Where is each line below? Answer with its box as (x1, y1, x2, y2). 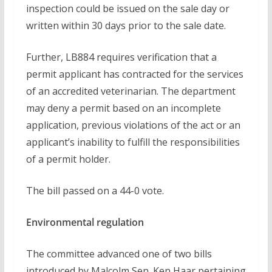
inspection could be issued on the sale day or (25, 2, 229, 15)
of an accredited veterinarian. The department (25, 84, 236, 98)
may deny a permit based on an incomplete (25, 101, 221, 115)
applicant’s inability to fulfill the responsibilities (25, 135, 240, 149)
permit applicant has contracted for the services (25, 67, 243, 81)
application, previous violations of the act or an (25, 118, 240, 132)
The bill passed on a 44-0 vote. (25, 184, 164, 197)
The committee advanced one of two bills (25, 247, 212, 260)
